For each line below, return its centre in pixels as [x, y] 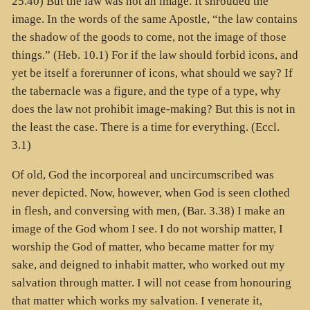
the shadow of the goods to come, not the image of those [149, 37]
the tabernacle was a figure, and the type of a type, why [146, 91]
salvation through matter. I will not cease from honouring [151, 282]
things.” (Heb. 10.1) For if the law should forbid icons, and [155, 55]
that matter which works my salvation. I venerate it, [137, 300]
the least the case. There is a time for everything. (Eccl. [145, 127]
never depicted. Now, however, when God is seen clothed [151, 192]
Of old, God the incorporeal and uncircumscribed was [143, 174]
